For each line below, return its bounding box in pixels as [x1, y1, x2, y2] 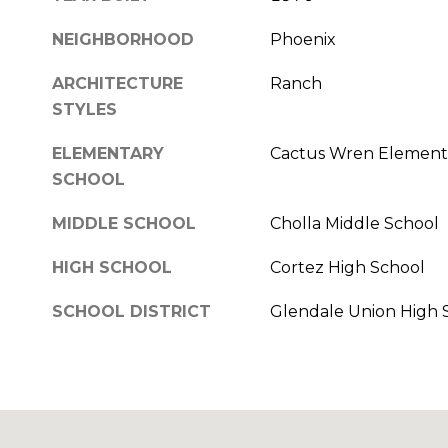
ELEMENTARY [52, 143, 164, 163]
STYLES [52, 99, 117, 119]
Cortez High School [269, 257, 425, 277]
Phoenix [269, 29, 336, 49]
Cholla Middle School [269, 213, 439, 233]
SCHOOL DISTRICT [52, 301, 211, 321]
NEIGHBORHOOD [52, 29, 194, 49]
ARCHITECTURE [52, 73, 183, 93]
